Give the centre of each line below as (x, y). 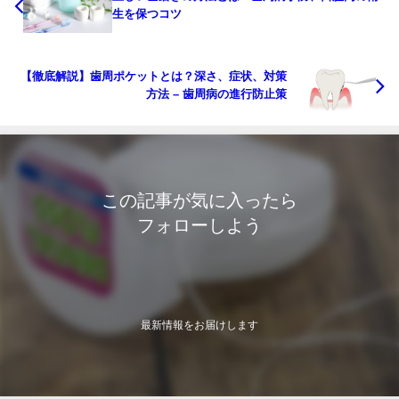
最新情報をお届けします (199, 325)
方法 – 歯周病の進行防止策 (216, 94)
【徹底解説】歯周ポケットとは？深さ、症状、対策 (154, 76)
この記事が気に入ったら (199, 200)
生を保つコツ (147, 14)
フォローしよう (199, 225)
